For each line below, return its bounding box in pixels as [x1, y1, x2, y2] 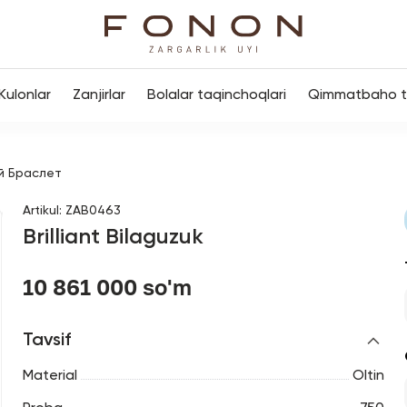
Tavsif [22, 332, 71, 350]
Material [22, 369, 77, 383]
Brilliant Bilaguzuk [22, 226, 203, 248]
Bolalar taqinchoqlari [147, 88, 286, 103]
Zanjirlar [73, 88, 125, 103]
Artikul [22, 204, 59, 217]
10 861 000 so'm [22, 273, 192, 300]
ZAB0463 [65, 204, 121, 217]
